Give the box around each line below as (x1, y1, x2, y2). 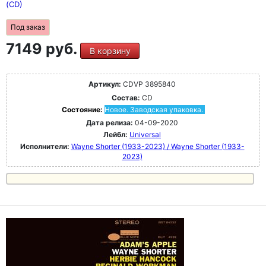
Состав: (112, 93, 140, 102)
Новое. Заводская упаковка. (104, 105, 203, 114)
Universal (129, 130, 161, 139)
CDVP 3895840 (121, 80, 176, 88)
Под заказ (11, 23, 45, 31)
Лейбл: (103, 130, 128, 139)
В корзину (89, 46, 131, 56)
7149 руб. (6, 40, 80, 58)
